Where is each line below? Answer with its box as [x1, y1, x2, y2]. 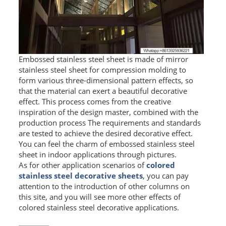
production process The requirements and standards [18, 118, 201, 128]
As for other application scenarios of [18, 160, 146, 171]
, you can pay [142, 171, 189, 181]
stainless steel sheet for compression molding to [18, 65, 186, 75]
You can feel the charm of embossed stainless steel [18, 139, 195, 149]
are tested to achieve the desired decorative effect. [18, 128, 193, 139]
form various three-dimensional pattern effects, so [18, 75, 193, 86]
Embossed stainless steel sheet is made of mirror [18, 54, 188, 65]
